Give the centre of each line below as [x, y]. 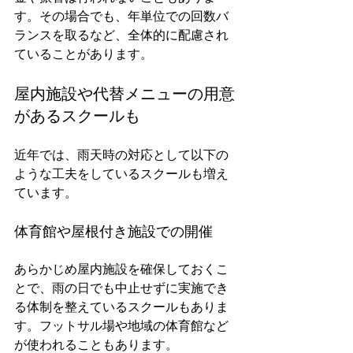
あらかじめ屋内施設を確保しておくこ [121, 269]
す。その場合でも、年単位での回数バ [121, 16]
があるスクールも [77, 116]
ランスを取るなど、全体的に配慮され [121, 35]
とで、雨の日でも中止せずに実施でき [121, 288]
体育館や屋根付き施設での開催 [113, 231]
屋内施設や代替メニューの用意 [124, 94]
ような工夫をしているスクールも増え [121, 174]
